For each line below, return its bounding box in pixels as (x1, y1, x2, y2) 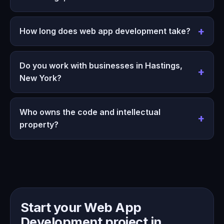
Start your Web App (20, 199, 141, 215)
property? (19, 119, 58, 130)
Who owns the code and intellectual (19, 107, 160, 117)
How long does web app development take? (19, 26, 190, 36)
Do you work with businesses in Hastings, (19, 60, 182, 70)
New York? (19, 72, 61, 83)
